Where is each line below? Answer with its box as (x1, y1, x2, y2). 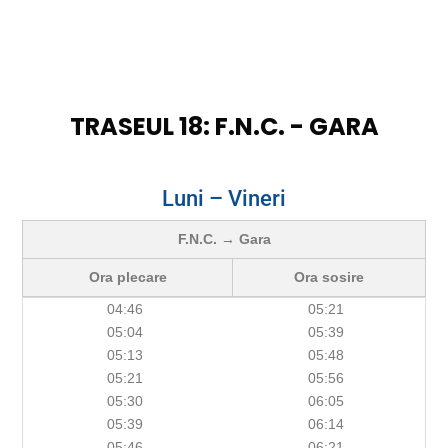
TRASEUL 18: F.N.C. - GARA (69, 110, 379, 144)
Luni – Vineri (162, 186, 286, 212)
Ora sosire (294, 269, 364, 286)
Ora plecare (88, 269, 167, 286)
